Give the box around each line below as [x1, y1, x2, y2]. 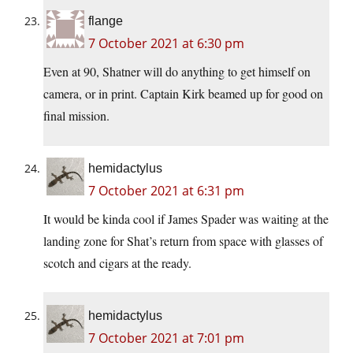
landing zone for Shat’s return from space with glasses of [43, 232, 323, 250]
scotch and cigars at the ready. [43, 255, 191, 272]
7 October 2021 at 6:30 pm [88, 35, 244, 53]
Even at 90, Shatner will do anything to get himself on [43, 63, 310, 80]
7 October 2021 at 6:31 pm [88, 182, 244, 200]
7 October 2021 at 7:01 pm [88, 329, 244, 347]
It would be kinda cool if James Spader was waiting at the [43, 210, 329, 228]
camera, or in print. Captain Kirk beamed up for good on [43, 85, 323, 102]
